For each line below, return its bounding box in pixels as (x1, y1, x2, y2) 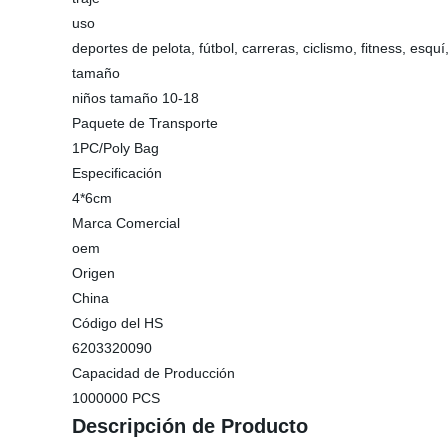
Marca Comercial (72, 215, 180, 231)
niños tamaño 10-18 (72, 90, 199, 106)
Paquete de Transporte (72, 115, 218, 131)
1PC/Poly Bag (72, 140, 159, 156)
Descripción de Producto (72, 415, 308, 437)
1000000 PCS (72, 390, 160, 406)
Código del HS (72, 315, 163, 331)
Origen (72, 265, 115, 281)
